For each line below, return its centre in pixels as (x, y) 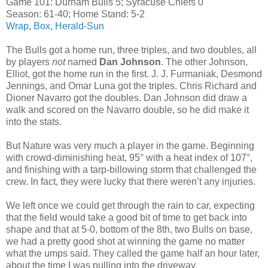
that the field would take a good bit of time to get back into (127, 217)
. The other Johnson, (204, 62)
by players (29, 62)
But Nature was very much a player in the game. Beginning (130, 145)
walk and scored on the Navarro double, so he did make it (127, 109)
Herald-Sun (80, 26)
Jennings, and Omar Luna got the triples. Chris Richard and (131, 86)
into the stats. (34, 121)
